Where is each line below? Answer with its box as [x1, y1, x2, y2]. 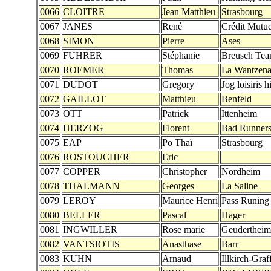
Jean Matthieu [162, 7, 215, 17]
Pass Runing [221, 195, 269, 206]
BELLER [63, 210, 100, 220]
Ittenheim [221, 108, 257, 119]
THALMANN [63, 181, 120, 191]
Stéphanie [162, 50, 200, 60]
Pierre [162, 36, 184, 46]
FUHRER [63, 50, 102, 60]
